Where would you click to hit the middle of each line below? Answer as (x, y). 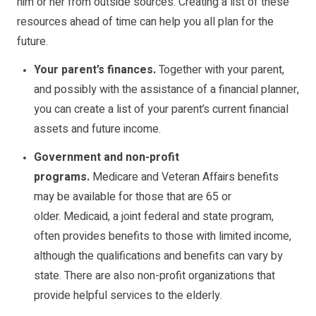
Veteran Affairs (198, 177)
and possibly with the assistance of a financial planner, (166, 90)
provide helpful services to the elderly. (128, 296)
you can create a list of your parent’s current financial (161, 110)
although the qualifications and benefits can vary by (158, 256)
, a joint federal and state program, (191, 217)
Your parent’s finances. (95, 70)
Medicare (115, 177)
